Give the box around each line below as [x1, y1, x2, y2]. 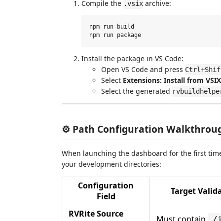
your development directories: [62, 159, 161, 169]
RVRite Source [69, 208, 123, 220]
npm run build [89, 23, 134, 30]
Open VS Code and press [101, 64, 185, 74]
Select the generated [101, 86, 172, 96]
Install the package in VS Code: [81, 53, 184, 63]
